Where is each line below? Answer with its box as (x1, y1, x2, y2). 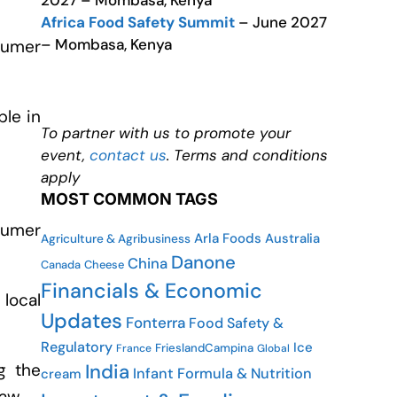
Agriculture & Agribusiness (41, 230, 191, 246)
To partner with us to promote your (41, 123, 291, 143)
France (116, 341, 152, 355)
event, (41, 145, 90, 165)
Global (257, 341, 290, 355)
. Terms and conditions (167, 145, 328, 165)
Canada (41, 257, 81, 272)
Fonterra (126, 313, 185, 332)
